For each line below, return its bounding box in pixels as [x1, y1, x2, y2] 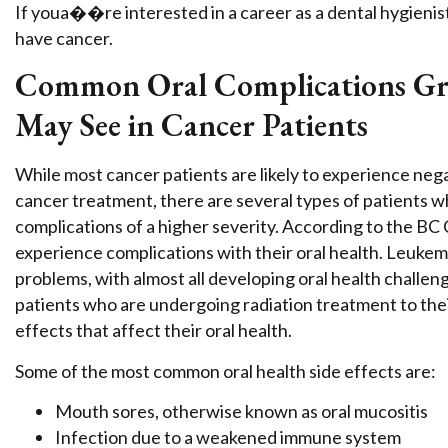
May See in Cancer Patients [15, 104, 368, 147]
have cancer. [15, 27, 113, 50]
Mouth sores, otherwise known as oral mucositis [55, 400, 428, 423]
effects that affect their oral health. [15, 319, 292, 342]
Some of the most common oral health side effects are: [15, 359, 436, 382]
